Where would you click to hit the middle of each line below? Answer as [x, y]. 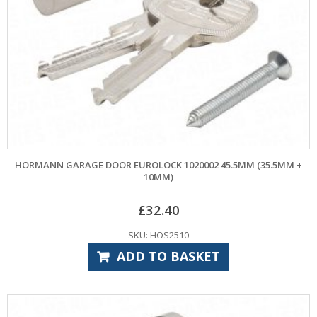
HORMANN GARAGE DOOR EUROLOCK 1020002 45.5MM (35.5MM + [158, 165]
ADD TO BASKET [168, 256]
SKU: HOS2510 [158, 235]
